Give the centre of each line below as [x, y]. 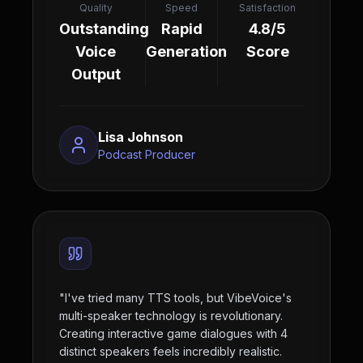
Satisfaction [267, 8]
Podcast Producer [147, 154]
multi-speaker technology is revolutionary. [171, 316]
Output [96, 74]
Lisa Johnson [141, 137]
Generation [186, 51]
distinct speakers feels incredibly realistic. [171, 351]
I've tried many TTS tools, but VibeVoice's [178, 298]
